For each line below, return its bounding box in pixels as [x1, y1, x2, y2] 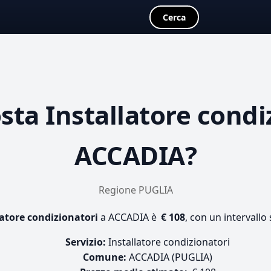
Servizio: [65, 235, 106, 249]
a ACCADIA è [98, 211, 159, 224]
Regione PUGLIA [98, 183, 173, 197]
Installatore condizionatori [106, 235, 230, 249]
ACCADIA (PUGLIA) [126, 250, 212, 264]
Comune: [83, 250, 126, 264]
